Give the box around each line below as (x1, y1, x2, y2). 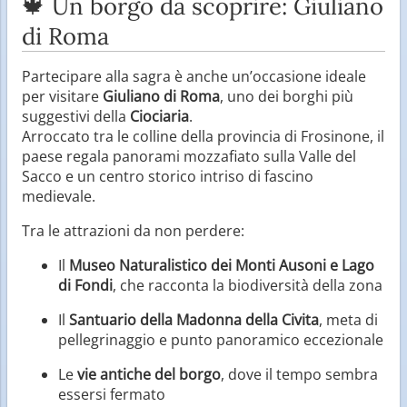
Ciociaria (130, 105, 189, 126)
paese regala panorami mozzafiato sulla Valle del (22, 145, 356, 166)
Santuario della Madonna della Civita (69, 309, 319, 330)
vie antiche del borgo (77, 363, 221, 384)
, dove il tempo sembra (221, 363, 378, 384)
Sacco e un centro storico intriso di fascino (22, 165, 313, 186)
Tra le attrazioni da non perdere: (22, 220, 244, 241)
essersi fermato (58, 383, 165, 404)
